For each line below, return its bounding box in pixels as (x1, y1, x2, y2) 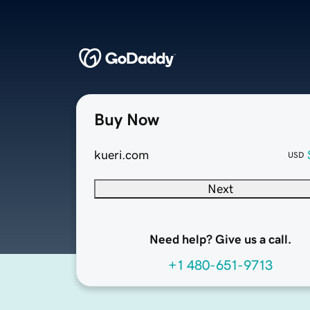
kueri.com (94, 149, 149, 162)
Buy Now (94, 111, 159, 129)
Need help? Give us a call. (149, 233, 291, 246)
